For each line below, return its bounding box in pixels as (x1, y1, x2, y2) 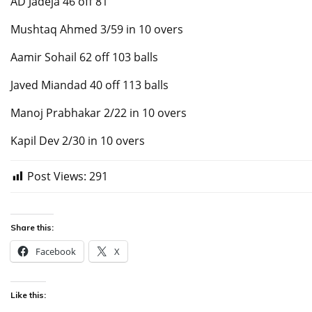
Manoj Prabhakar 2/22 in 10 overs (10, 105, 187, 121)
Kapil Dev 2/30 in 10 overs (10, 133, 145, 149)
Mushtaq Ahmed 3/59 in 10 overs (10, 22, 183, 38)
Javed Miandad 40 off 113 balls (10, 77, 169, 93)
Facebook (36, 245, 76, 258)
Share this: (10, 222, 54, 233)
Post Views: (27, 169, 86, 185)
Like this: (10, 290, 46, 301)
